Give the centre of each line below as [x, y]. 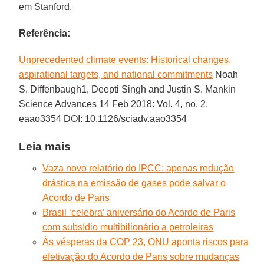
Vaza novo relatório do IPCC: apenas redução [138, 168]
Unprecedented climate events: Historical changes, [125, 60]
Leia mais [45, 146]
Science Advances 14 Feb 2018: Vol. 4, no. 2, [114, 104]
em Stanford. [46, 6]
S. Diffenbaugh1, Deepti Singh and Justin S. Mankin [128, 89]
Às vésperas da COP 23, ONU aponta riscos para [146, 242]
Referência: [45, 33]
